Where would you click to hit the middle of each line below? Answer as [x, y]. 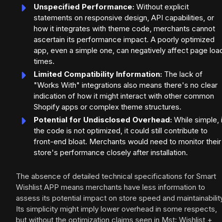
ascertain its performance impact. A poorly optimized [124, 40]
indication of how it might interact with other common [124, 96]
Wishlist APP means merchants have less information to [111, 187]
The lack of [182, 74]
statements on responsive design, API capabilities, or [124, 18]
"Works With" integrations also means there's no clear [126, 85]
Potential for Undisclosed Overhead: [103, 120]
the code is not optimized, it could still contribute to [121, 131]
